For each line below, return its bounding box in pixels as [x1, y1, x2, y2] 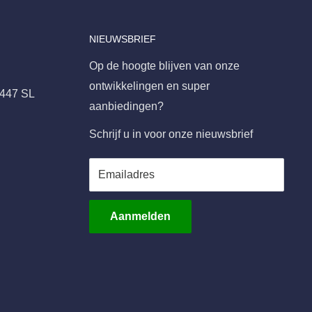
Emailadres [98, 169, 155, 181]
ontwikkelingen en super [89, 80, 210, 93]
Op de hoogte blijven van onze [89, 60, 240, 72]
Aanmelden [110, 210, 171, 223]
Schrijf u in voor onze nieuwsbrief [89, 128, 253, 141]
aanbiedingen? [89, 100, 164, 113]
